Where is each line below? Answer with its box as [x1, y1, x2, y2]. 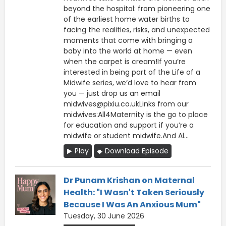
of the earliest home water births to [64, 14, 190, 24]
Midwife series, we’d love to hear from [64, 77, 196, 88]
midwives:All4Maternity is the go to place [64, 109, 208, 120]
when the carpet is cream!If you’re [64, 56, 186, 67]
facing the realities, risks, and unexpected [64, 24, 210, 35]
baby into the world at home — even [64, 45, 192, 56]
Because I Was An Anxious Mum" [64, 198, 201, 210]
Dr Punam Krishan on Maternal [64, 174, 195, 186]
